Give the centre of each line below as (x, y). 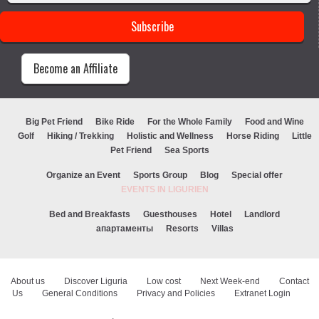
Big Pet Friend (54, 122)
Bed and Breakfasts (90, 215)
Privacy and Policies (176, 294)
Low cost (163, 282)
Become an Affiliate (75, 69)
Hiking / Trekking (80, 136)
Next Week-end (230, 282)
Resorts (182, 229)
